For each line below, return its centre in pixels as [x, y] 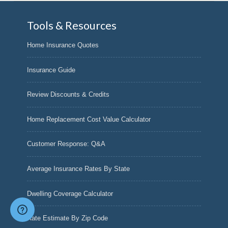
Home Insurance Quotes [63, 45]
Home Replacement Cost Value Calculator [89, 119]
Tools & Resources [72, 25]
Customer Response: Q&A [66, 144]
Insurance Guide [51, 70]
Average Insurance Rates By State [79, 169]
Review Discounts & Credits [68, 95]
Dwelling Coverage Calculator [70, 193]
